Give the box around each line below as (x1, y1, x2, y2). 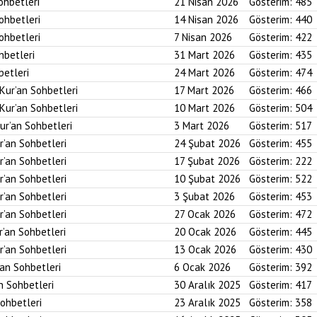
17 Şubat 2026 (174, 154, 240, 168)
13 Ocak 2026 (174, 243, 236, 256)
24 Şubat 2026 (174, 137, 241, 150)
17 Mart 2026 (174, 83, 234, 97)
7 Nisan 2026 (174, 30, 232, 44)
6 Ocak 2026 (174, 260, 231, 274)
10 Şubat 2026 (174, 172, 241, 185)
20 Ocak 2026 (174, 225, 236, 238)
